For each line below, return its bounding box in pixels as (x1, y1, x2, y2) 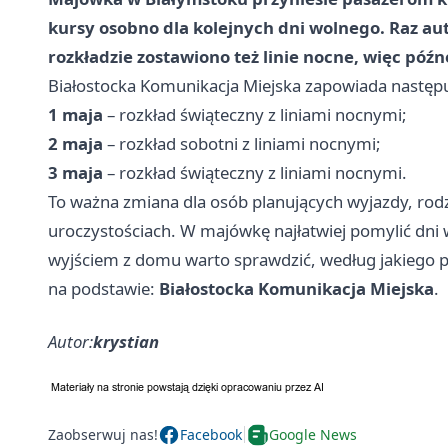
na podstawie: (48, 276, 159, 300)
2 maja (48, 131, 103, 155)
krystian (93, 329, 159, 353)
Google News (269, 425, 357, 445)
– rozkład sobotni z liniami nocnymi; (103, 131, 381, 155)
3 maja (48, 160, 103, 184)
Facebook (180, 425, 242, 445)
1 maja (48, 102, 103, 126)
